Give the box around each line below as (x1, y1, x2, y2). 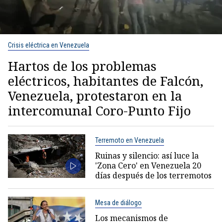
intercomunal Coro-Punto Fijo (8, 101, 191, 119)
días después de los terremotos (95, 169, 212, 181)
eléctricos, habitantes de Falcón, (8, 71, 203, 90)
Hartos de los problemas (8, 56, 157, 75)
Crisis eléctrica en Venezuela (8, 41, 89, 49)
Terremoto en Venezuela (95, 136, 164, 144)
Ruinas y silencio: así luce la (95, 150, 199, 161)
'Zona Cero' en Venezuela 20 (95, 160, 201, 171)
